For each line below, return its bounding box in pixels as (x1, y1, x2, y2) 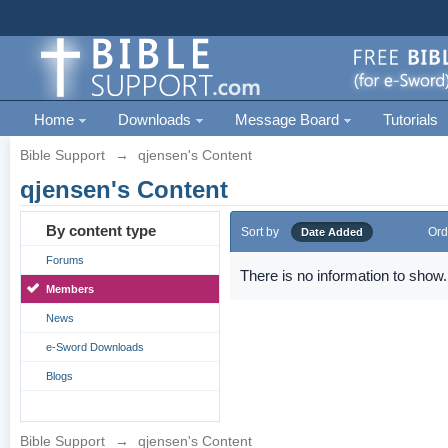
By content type (46, 222, 157, 239)
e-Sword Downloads (46, 341, 145, 353)
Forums (46, 254, 85, 266)
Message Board (235, 111, 344, 128)
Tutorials (383, 111, 439, 128)
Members (46, 283, 95, 295)
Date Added (301, 226, 364, 238)
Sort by (241, 225, 280, 239)
